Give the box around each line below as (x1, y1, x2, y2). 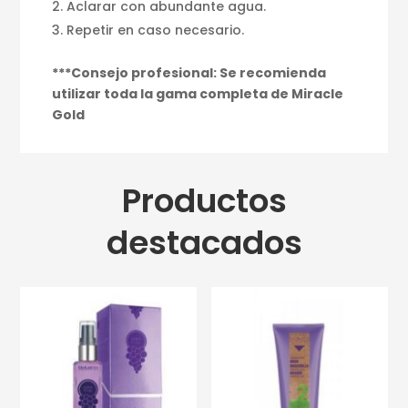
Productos (121, 177, 287, 224)
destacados (106, 219, 302, 266)
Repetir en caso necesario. (66, 20, 245, 39)
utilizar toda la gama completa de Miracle (52, 84, 344, 103)
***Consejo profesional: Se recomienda (52, 63, 327, 82)
